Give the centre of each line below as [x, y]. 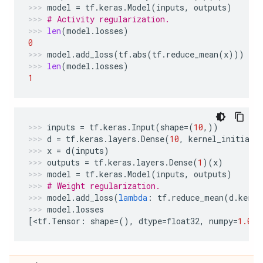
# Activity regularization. [108, 19]
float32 [183, 221]
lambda [133, 198]
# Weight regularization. [104, 186]
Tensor [66, 221]
